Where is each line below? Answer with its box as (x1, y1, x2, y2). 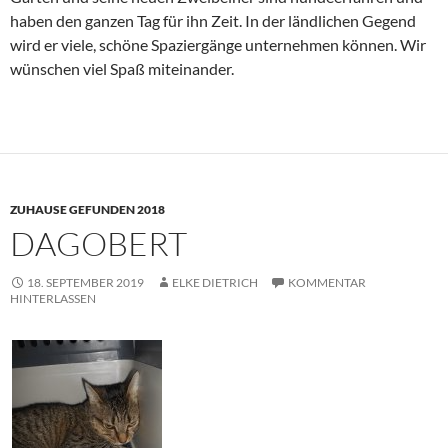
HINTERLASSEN (10, 290, 96, 306)
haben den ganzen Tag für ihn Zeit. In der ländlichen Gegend (10, 10, 416, 30)
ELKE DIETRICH (172, 274, 258, 290)
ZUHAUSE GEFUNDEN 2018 (10, 201, 165, 217)
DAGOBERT (10, 222, 187, 264)
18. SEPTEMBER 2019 (27, 274, 144, 290)
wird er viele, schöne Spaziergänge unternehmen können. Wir (10, 34, 426, 54)
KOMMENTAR (288, 274, 366, 290)
